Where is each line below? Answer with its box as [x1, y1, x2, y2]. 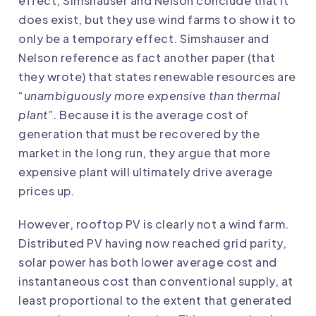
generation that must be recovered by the [18, 126, 260, 142]
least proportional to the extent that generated [18, 293, 292, 308]
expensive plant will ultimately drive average [18, 164, 273, 180]
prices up [18, 183, 71, 199]
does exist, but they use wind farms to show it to [18, 12, 296, 28]
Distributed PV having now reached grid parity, [18, 236, 286, 251]
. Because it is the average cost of [53, 107, 249, 123]
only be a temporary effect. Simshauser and [18, 31, 269, 47]
